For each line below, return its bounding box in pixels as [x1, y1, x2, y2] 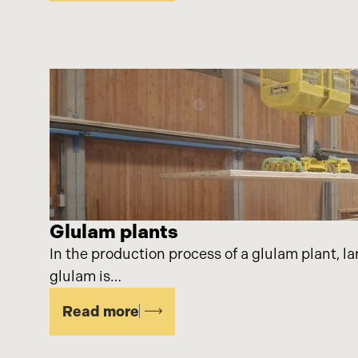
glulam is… [50, 267, 121, 285]
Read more [62, 302, 139, 320]
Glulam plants [50, 219, 178, 243]
